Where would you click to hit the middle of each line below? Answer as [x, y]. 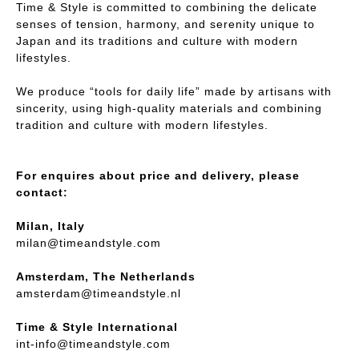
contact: [42, 192]
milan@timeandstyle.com [89, 242]
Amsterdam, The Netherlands [106, 276]
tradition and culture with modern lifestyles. [142, 125]
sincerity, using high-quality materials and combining [169, 108]
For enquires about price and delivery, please [158, 175]
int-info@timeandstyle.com [93, 343]
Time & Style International [97, 327]
